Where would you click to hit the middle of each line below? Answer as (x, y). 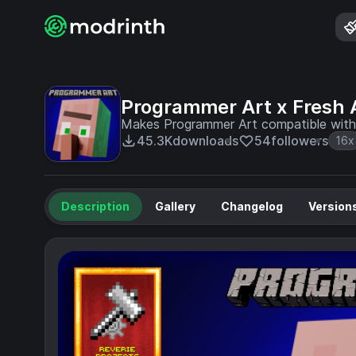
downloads (205, 141)
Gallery (175, 206)
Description (95, 206)
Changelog (252, 206)
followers (300, 141)
